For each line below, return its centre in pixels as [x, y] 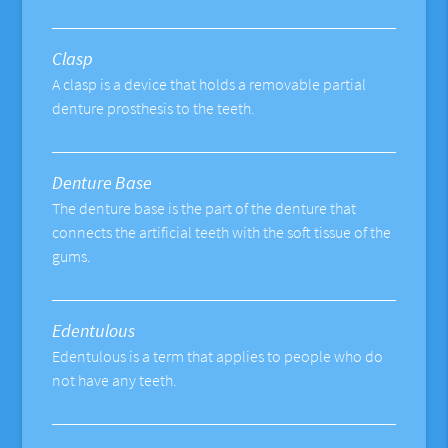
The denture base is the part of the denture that [204, 208]
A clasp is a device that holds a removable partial [209, 84]
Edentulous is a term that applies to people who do [218, 356]
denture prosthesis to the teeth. [154, 108]
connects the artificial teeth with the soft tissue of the [222, 232]
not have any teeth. [115, 380]
